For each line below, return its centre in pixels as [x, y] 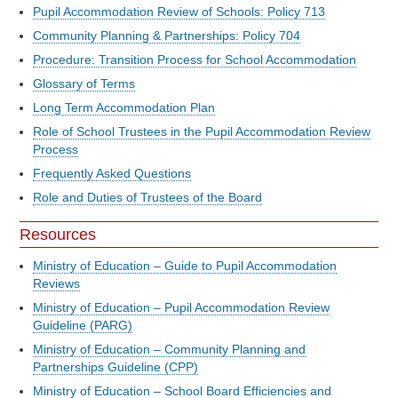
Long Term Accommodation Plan [124, 108]
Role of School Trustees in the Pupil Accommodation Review [202, 132]
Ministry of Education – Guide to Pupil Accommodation [185, 265]
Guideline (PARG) [83, 325]
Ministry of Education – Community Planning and [169, 349]
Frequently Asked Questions [112, 174]
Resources [58, 234]
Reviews [56, 283]
